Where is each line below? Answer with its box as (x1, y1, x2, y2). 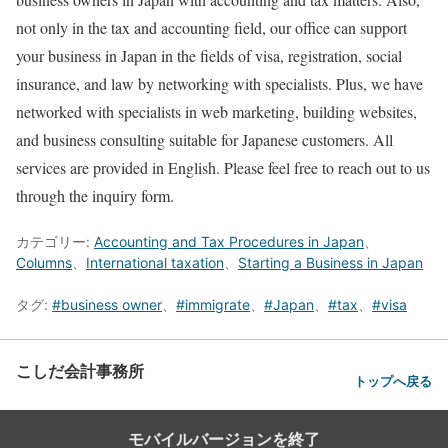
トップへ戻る (354, 373, 432, 389)
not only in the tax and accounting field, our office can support (16, 17, 407, 39)
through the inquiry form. (16, 185, 174, 207)
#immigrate (176, 296, 250, 314)
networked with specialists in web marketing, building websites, (16, 101, 417, 123)
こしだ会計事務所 (16, 359, 144, 383)
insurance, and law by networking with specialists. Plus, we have (16, 73, 423, 95)
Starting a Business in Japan (238, 254, 423, 272)
